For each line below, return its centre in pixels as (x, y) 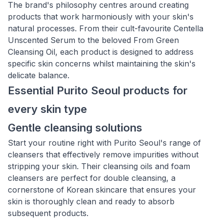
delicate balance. (39, 75)
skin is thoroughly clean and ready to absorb (91, 201)
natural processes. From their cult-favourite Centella (106, 28)
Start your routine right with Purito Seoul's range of (104, 143)
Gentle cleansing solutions (75, 128)
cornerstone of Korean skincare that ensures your (102, 190)
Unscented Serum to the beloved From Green (93, 40)
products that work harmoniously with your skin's (101, 17)
